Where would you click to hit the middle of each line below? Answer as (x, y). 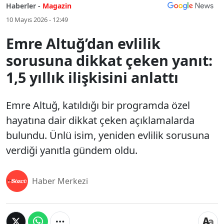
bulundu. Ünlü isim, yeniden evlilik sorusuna (108, 135)
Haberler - (23, 6)
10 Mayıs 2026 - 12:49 (37, 19)
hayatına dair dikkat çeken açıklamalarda (100, 120)
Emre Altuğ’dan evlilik (83, 43)
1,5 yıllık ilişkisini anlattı (92, 77)
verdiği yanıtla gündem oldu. (72, 150)
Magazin (57, 6)
